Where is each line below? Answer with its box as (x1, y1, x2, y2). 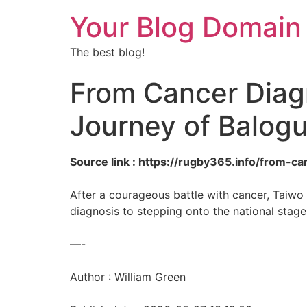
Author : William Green (70, 270, 186, 284)
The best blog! (70, 45, 145, 59)
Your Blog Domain (70, 10, 302, 44)
